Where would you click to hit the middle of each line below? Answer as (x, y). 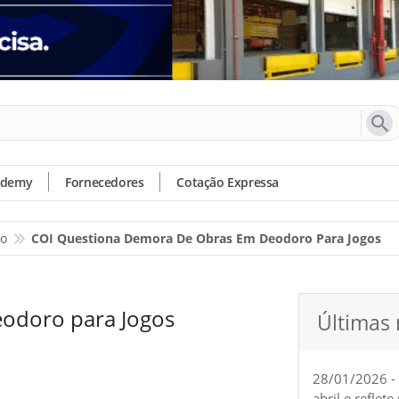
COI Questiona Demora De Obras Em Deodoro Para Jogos (206, 238)
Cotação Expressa (228, 182)
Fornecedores (105, 182)
